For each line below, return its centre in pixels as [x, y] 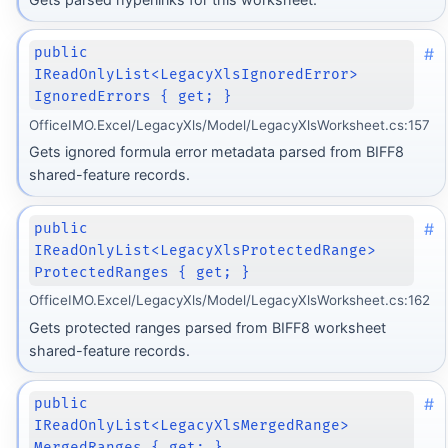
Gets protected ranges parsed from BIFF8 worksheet [207, 327]
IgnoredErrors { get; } [133, 97]
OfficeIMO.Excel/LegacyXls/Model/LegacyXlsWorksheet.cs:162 [229, 300]
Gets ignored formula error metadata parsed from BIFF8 [216, 152]
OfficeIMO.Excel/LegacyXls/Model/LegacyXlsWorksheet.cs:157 [229, 125]
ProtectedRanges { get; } [142, 272]
